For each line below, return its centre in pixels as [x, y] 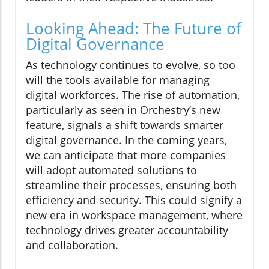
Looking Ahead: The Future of [134, 29]
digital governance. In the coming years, [126, 140]
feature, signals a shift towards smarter [125, 125]
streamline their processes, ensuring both [131, 185]
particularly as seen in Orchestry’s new [123, 110]
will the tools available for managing [118, 80]
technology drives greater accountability [127, 230]
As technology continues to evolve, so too [131, 65]
